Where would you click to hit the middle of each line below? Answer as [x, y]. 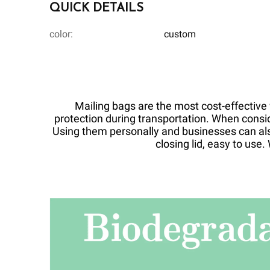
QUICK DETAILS [96, 9]
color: [61, 34]
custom [180, 34]
